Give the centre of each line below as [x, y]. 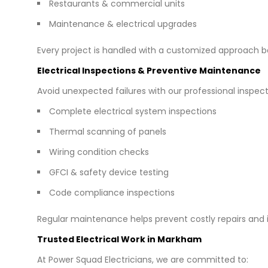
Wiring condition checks [99, 152]
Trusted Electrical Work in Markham [119, 239]
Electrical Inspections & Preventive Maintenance [149, 70]
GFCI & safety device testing [109, 172]
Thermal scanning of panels [108, 131]
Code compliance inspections [112, 192]
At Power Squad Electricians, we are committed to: [143, 259]
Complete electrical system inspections [133, 111]
